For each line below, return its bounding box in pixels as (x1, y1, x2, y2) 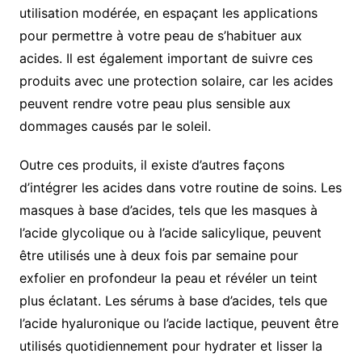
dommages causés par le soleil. (19, 118, 211, 135)
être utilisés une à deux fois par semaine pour (19, 247, 298, 264)
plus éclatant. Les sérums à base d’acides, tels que (19, 293, 327, 309)
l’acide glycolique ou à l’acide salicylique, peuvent (19, 225, 322, 242)
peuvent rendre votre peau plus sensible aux (19, 95, 291, 112)
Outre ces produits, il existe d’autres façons (19, 157, 284, 174)
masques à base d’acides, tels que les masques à (19, 202, 318, 219)
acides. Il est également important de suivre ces (19, 50, 313, 67)
